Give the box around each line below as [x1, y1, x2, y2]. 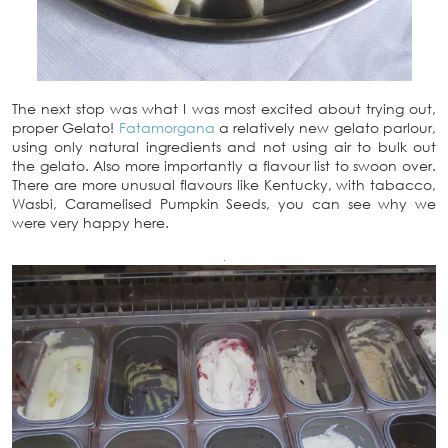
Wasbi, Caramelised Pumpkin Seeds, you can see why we [12, 195, 436, 212]
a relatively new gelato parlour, [214, 119, 437, 136]
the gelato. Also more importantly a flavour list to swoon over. [12, 157, 436, 174]
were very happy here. [12, 214, 169, 231]
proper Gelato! [12, 119, 119, 136]
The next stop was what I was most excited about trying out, [12, 100, 436, 117]
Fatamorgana [118, 119, 215, 136]
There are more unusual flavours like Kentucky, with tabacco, [12, 176, 436, 193]
